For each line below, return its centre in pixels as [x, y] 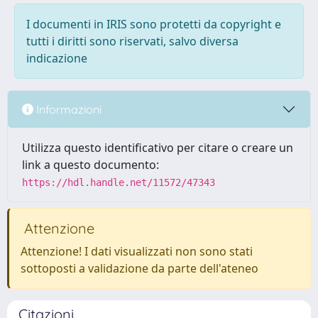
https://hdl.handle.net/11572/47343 [119, 182]
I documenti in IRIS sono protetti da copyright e [154, 24]
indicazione [57, 58]
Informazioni [67, 109]
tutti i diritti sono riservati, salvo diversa [132, 41]
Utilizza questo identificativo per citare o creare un [158, 148]
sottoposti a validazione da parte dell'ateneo [139, 268]
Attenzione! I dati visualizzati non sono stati [137, 251]
